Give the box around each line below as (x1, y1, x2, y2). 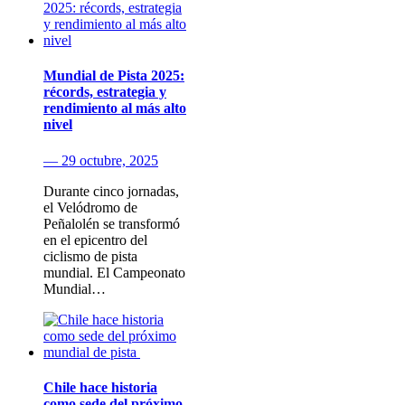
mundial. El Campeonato (43, 264, 185, 280)
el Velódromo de (43, 199, 137, 215)
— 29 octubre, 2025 (43, 152, 158, 168)
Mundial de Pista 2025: (43, 68, 184, 84)
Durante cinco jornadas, (43, 183, 179, 199)
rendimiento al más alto (43, 100, 186, 117)
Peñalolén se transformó (43, 215, 180, 231)
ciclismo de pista (43, 248, 137, 264)
